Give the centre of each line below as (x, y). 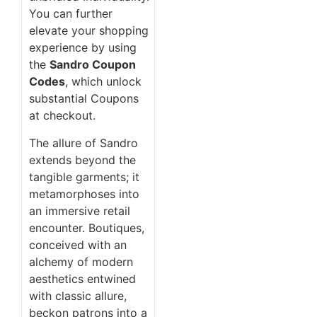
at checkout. (62, 116)
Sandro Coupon (93, 65)
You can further (71, 14)
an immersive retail (80, 211)
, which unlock (103, 82)
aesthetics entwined (82, 278)
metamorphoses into (84, 194)
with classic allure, (78, 295)
